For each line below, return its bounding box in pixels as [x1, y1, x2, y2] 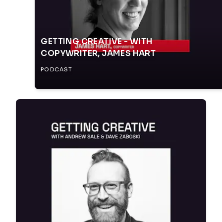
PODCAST [41, 66, 73, 73]
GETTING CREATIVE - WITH [41, 36, 153, 47]
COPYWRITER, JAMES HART [41, 48, 156, 58]
